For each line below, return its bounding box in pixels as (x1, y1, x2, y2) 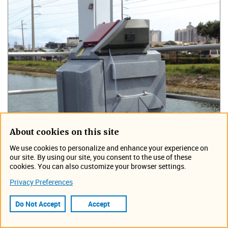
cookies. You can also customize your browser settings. (10, 161, 186, 171)
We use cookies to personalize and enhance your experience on (10, 143, 208, 153)
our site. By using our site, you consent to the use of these (10, 152, 191, 162)
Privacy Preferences (10, 177, 73, 187)
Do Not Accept (15, 199, 61, 209)
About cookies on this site (10, 127, 119, 137)
